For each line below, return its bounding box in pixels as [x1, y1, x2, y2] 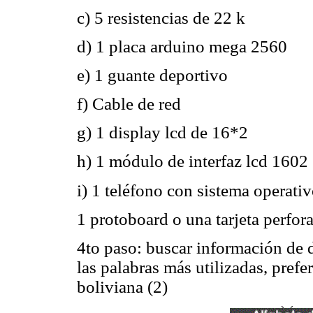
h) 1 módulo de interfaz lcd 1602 [77, 152, 308, 171]
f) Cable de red [77, 94, 181, 114]
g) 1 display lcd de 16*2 [77, 123, 248, 143]
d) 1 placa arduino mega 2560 [77, 36, 287, 56]
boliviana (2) [77, 277, 168, 297]
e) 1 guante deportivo [77, 65, 228, 85]
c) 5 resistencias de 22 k [77, 8, 245, 27]
